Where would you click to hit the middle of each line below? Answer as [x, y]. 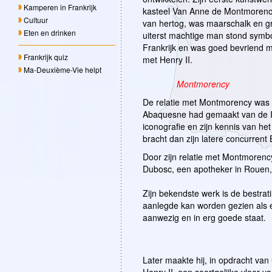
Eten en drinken [50, 33]
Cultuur [36, 20]
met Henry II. [168, 60]
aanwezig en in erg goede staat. [204, 218]
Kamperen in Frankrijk [60, 7]
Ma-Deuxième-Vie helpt [63, 70]
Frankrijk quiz [46, 57]
